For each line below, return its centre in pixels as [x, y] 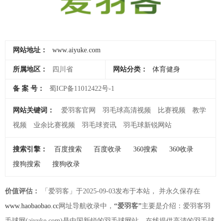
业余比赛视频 [54, 125]
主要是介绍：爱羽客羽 [176, 206]
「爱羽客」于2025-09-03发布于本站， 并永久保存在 [120, 191]
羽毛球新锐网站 [147, 125]
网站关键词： [34, 110]
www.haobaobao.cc [32, 206]
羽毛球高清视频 [127, 110]
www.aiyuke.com [76, 50]
